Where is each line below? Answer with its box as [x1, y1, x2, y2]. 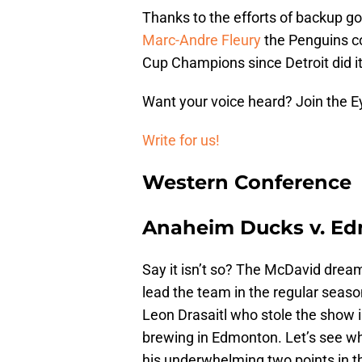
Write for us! [142, 131, 220, 149]
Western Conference [142, 170, 351, 194]
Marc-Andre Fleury [142, 31, 261, 48]
